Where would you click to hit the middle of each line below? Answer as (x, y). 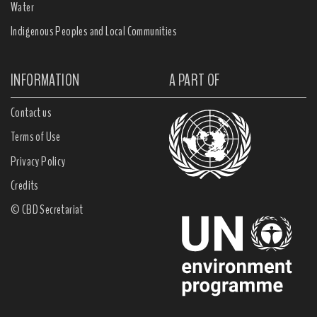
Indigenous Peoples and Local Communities (94, 31)
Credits (25, 185)
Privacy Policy (38, 161)
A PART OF (195, 80)
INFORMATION (45, 80)
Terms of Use (36, 137)
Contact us (31, 113)
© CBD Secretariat (47, 209)
